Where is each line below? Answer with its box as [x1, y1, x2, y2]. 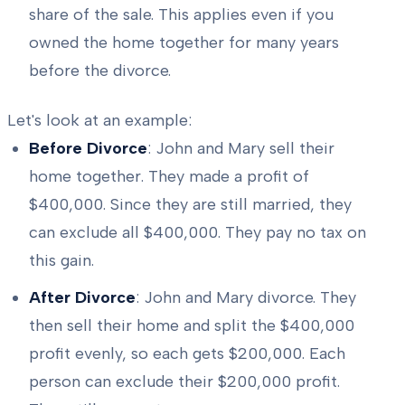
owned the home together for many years [29, 32, 339, 52]
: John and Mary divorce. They [136, 287, 356, 307]
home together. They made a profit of [29, 165, 309, 186]
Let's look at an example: [7, 109, 192, 130]
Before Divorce [29, 137, 147, 158]
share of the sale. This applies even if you [29, 4, 334, 24]
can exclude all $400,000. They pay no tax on [29, 221, 366, 242]
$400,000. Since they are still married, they [29, 193, 352, 214]
